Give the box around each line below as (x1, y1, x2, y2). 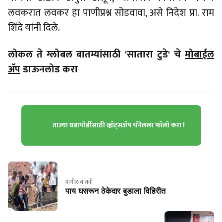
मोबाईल (185, 46, 214, 63)
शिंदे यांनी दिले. (8, 19, 60, 36)
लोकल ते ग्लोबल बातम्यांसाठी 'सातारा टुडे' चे (8, 46, 185, 63)
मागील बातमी (65, 176, 93, 187)
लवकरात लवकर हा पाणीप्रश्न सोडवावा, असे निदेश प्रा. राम (8, 4, 214, 21)
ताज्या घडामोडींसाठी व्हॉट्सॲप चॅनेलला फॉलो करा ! (52, 119, 185, 131)
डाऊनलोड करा (20, 61, 78, 78)
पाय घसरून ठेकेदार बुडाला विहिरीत (65, 186, 166, 196)
